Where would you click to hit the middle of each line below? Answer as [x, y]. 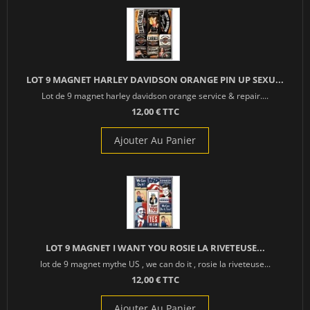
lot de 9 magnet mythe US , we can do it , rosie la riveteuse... [155, 264]
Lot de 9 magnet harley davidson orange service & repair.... [155, 96]
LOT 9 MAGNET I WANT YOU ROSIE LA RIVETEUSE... [155, 248]
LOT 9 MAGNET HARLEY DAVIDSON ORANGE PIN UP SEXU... [155, 80]
